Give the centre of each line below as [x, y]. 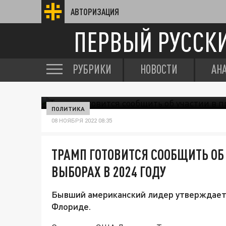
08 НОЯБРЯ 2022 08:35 [82, 120]
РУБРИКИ [92, 69]
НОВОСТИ [159, 69]
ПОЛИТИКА [68, 108]
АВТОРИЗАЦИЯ [95, 12]
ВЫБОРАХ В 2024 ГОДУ [109, 172]
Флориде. [71, 206]
